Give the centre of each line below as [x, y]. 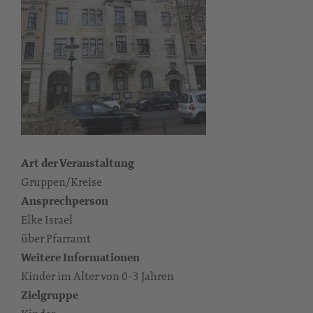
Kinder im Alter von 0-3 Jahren [97, 276]
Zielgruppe [50, 295]
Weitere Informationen [80, 257]
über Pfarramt [56, 238]
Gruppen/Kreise [61, 182]
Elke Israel [47, 219]
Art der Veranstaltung [78, 163]
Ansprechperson [65, 201]
